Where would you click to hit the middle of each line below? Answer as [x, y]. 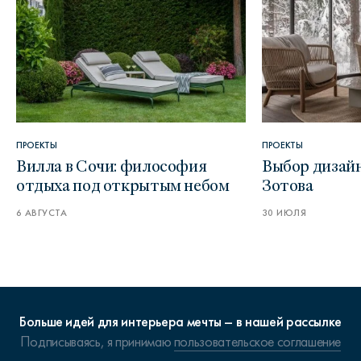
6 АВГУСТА [42, 213]
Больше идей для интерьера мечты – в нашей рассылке [180, 322]
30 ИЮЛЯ [284, 213]
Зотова [288, 185]
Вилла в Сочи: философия [112, 165]
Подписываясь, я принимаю [97, 342]
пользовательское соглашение [257, 342]
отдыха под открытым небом [123, 185]
